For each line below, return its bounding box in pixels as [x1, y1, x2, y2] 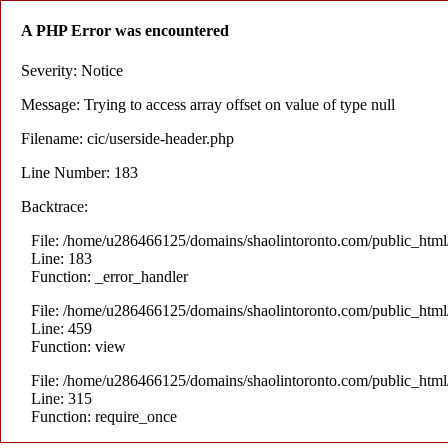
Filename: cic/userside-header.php [21, 129, 234, 147]
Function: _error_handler [31, 267, 188, 285]
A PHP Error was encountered [21, 22, 229, 40]
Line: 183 [31, 249, 92, 267]
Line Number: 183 [21, 163, 138, 181]
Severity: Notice [21, 61, 123, 79]
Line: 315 [31, 389, 92, 407]
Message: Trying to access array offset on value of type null [21, 95, 395, 113]
